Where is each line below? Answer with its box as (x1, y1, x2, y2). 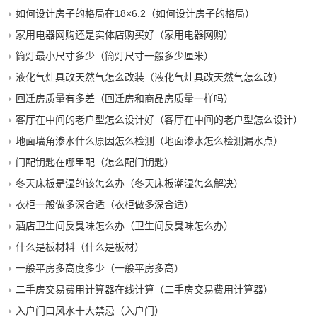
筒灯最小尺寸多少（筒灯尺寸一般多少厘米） (16, 50, 214, 62)
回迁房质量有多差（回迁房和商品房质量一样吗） (16, 93, 234, 104)
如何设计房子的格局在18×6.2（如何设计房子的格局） (16, 8, 255, 19)
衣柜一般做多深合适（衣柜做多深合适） (16, 199, 195, 210)
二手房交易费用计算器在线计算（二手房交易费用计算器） (16, 284, 274, 295)
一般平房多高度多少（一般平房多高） (16, 263, 185, 274)
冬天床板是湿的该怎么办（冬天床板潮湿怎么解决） (16, 178, 244, 189)
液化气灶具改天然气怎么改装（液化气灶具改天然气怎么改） (16, 71, 284, 83)
